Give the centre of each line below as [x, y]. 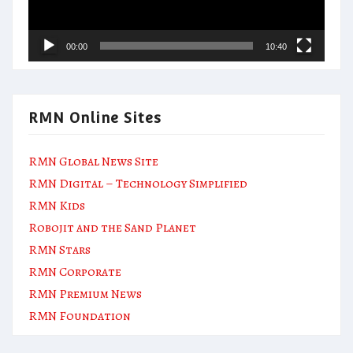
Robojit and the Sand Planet [112, 227]
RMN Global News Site [93, 161]
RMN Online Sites [95, 117]
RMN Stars [59, 249]
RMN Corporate [75, 271]
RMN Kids [57, 205]
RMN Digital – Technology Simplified [138, 183]
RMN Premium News [85, 294]
